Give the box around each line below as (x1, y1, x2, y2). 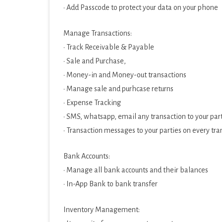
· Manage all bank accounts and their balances (63, 166, 208, 174)
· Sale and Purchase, (63, 57, 126, 65)
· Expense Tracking (63, 99, 121, 107)
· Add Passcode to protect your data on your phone (63, 3, 218, 11)
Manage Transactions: (63, 29, 132, 37)
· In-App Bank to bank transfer (63, 180, 158, 188)
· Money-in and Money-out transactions (63, 71, 186, 79)
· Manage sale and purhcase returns (63, 85, 173, 93)
